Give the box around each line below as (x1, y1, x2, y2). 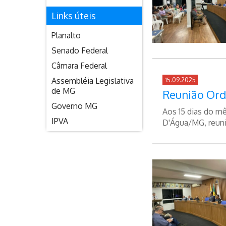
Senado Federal (51, 45, 108, 55)
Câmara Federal (51, 61, 107, 71)
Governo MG (51, 101, 97, 111)
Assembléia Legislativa (51, 76, 134, 86)
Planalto (51, 30, 81, 40)
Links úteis (51, 10, 96, 21)
